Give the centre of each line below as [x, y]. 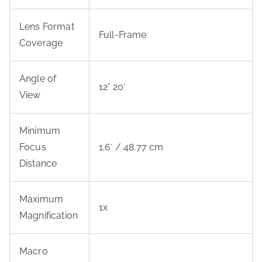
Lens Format [47, 27]
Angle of [38, 79]
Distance [38, 163]
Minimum [40, 131]
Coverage [41, 43]
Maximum [42, 199]
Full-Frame [123, 35]
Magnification [49, 216]
